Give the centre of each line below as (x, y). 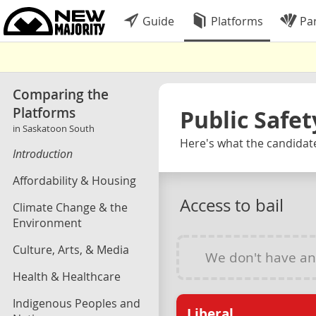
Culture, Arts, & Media (71, 250)
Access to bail (232, 205)
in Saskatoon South (54, 128)
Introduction (43, 154)
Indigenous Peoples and (77, 303)
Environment (47, 223)
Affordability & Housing (74, 181)
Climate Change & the (70, 207)
